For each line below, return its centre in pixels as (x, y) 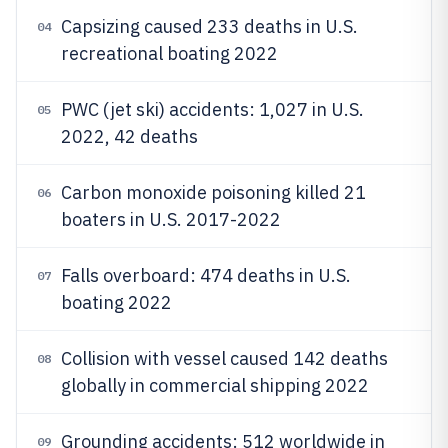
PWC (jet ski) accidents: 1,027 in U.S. (212, 109)
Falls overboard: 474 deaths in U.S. (206, 275)
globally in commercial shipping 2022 (215, 385)
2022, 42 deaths (129, 136)
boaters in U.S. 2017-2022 (171, 219)
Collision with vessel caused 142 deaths (224, 358)
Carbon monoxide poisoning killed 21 (213, 192)
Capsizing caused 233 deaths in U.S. (209, 26)
